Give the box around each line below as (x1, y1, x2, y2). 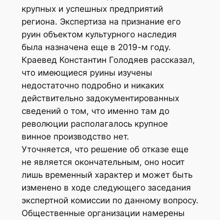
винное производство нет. (21, 131, 129, 141)
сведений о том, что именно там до (21, 106, 169, 116)
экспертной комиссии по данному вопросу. (21, 195, 198, 205)
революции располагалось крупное (21, 118, 168, 129)
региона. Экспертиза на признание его (21, 16, 181, 27)
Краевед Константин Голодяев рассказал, (21, 55, 195, 65)
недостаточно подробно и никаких (21, 80, 164, 90)
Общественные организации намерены (21, 208, 185, 218)
